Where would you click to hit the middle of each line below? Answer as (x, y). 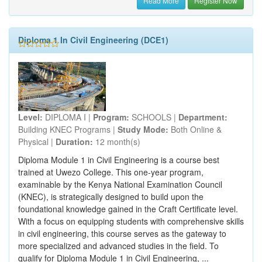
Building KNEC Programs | (68, 130)
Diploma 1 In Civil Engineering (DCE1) (93, 39)
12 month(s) (117, 142)
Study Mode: (143, 130)
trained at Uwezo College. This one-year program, (111, 172)
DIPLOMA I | (68, 117)
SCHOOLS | (154, 117)
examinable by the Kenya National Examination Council (120, 185)
